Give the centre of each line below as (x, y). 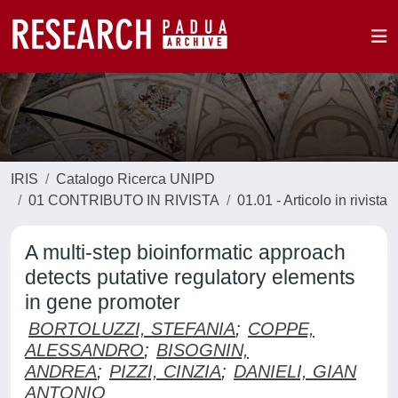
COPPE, (281, 329)
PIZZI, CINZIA (165, 371)
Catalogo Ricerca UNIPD (135, 179)
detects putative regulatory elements (190, 277)
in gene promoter (103, 302)
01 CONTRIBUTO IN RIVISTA (124, 200)
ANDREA (61, 371)
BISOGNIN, (203, 350)
